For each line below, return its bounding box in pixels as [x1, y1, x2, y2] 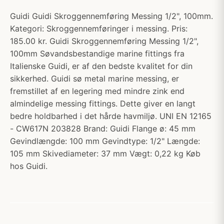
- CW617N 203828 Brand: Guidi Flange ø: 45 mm [10, 123, 195, 133]
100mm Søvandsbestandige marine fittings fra [10, 48, 184, 58]
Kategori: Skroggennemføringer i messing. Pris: [10, 23, 187, 33]
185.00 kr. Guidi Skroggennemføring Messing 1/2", [10, 36, 198, 46]
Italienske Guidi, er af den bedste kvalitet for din [10, 61, 192, 71]
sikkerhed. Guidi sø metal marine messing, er [10, 73, 179, 83]
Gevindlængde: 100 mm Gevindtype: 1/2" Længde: [10, 136, 200, 146]
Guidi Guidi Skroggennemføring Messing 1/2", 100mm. [10, 11, 213, 21]
